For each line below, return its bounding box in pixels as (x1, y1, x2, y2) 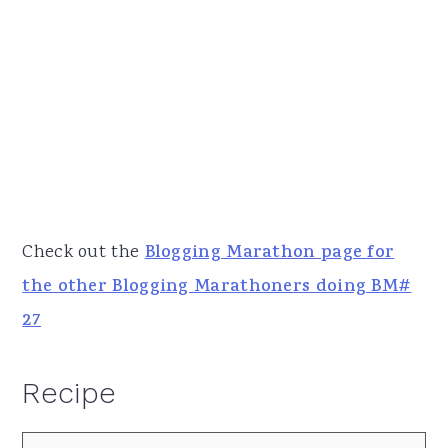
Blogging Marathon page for (144, 239, 395, 268)
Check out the (22, 239, 145, 266)
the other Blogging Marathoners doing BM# (22, 273, 412, 302)
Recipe (22, 375, 117, 410)
